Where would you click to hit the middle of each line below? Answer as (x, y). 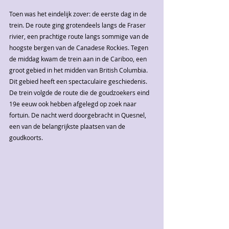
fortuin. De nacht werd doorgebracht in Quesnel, (78, 115)
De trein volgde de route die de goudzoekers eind (80, 93)
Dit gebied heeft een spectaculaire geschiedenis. (79, 81)
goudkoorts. (26, 138)
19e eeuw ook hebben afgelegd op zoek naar (74, 104)
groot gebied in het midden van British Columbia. (79, 70)
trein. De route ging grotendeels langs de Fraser (78, 25)
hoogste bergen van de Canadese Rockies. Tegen (79, 48)
